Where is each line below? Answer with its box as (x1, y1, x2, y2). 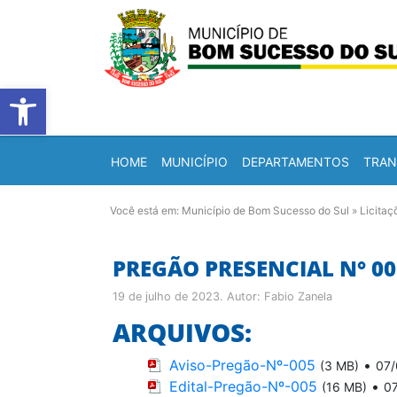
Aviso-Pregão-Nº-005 (169, 356, 315, 374)
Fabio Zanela (264, 290, 332, 303)
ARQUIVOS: (113, 315, 252, 349)
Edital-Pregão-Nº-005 (169, 378, 317, 395)
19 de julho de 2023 (113, 290, 220, 303)
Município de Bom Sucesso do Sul (182, 204, 349, 217)
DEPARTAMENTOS (242, 153, 349, 169)
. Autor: (220, 290, 264, 303)
